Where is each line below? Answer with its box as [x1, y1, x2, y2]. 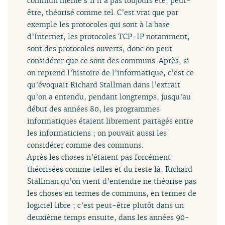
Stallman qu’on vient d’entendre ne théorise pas [27, 176, 197, 186]
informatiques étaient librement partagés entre [27, 116, 194, 126]
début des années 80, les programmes [27, 104, 160, 114]
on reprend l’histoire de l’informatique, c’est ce [27, 68, 194, 78]
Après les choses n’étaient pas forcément [27, 152, 171, 162]
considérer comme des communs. [27, 140, 144, 150]
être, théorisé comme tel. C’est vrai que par [27, 8, 179, 18]
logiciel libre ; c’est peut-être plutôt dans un [27, 200, 184, 210]
